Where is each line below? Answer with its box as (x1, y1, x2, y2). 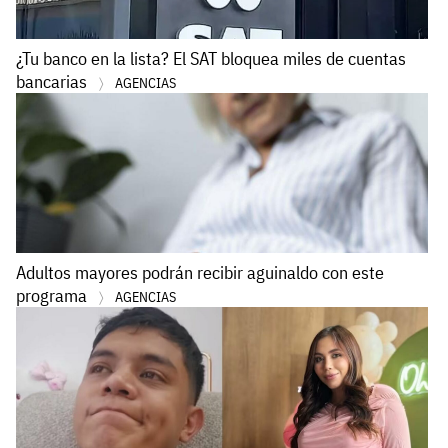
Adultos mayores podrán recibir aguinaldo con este (16, 260, 384, 284)
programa (16, 283, 91, 307)
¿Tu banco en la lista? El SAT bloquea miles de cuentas (16, 46, 406, 70)
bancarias (16, 69, 91, 93)
